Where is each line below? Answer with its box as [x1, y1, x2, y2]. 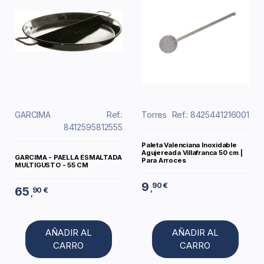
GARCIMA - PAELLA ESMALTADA [15, 153, 123, 162]
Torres [141, 109, 167, 120]
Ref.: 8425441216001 [171, 109, 249, 120]
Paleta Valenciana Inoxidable [141, 141, 237, 150]
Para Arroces [141, 156, 186, 165]
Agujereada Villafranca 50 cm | [141, 148, 243, 157]
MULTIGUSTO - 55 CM [15, 161, 88, 170]
